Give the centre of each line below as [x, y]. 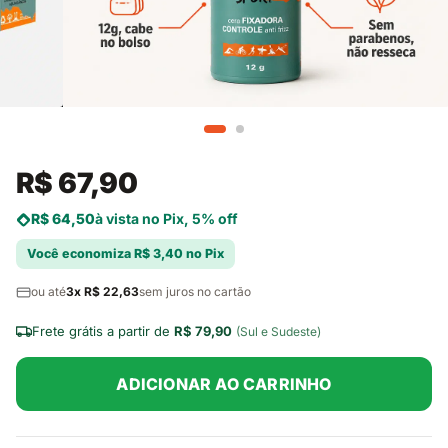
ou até [48, 291]
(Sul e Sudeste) [278, 332]
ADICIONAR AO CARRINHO [224, 383]
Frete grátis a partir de [103, 331]
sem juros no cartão [195, 291]
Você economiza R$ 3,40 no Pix [125, 254]
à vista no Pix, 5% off [166, 219]
